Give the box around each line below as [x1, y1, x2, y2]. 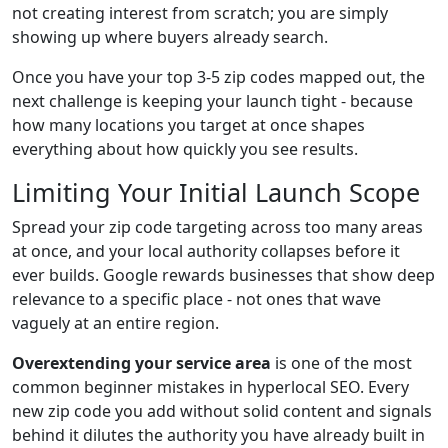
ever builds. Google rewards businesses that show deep [12, 264, 435, 286]
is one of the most [271, 352, 412, 374]
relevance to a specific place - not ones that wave [12, 288, 381, 310]
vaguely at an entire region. [12, 312, 219, 334]
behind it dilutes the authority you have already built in [12, 424, 425, 446]
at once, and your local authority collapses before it [12, 240, 400, 262]
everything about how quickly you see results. [12, 138, 358, 160]
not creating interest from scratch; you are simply [12, 2, 388, 24]
